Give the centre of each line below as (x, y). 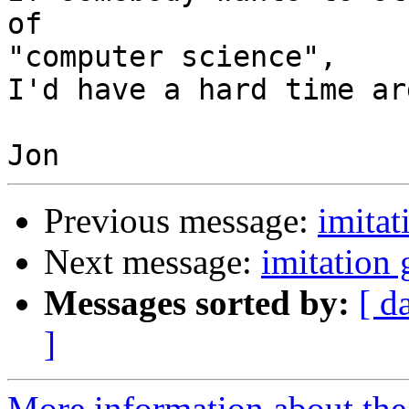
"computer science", (172, 57)
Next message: (152, 262)
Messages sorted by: (197, 303)
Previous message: (181, 221)
